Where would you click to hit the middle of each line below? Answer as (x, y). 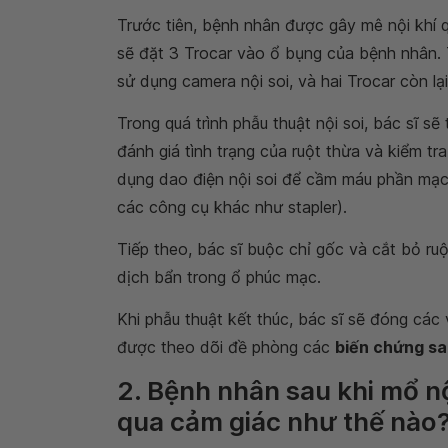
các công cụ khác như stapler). (232, 207)
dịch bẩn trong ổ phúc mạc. (219, 277)
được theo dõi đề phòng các (226, 347)
